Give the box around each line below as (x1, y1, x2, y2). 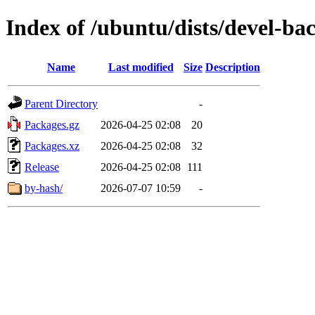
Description (205, 60, 260, 73)
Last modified (108, 60, 174, 73)
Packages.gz (25, 118, 79, 131)
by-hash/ (25, 181, 63, 194)
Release (25, 160, 59, 173)
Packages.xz (25, 139, 79, 152)
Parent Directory (25, 97, 98, 110)
